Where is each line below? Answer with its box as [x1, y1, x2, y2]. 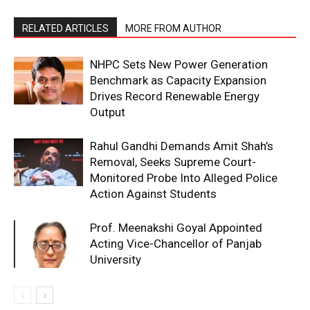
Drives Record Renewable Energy [90, 89, 259, 104]
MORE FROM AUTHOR [125, 23, 221, 35]
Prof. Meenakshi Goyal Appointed [90, 221, 262, 235]
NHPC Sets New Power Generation [90, 57, 268, 72]
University [90, 253, 141, 267]
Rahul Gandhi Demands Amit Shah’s [90, 139, 273, 154]
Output [90, 105, 125, 120]
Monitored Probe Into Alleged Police [90, 171, 277, 185]
